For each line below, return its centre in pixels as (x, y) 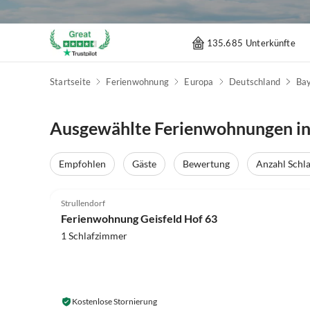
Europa (199, 82)
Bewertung (206, 164)
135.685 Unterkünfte (251, 43)
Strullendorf (83, 203)
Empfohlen (82, 164)
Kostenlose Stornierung (115, 301)
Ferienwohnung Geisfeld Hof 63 (139, 218)
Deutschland (255, 82)
